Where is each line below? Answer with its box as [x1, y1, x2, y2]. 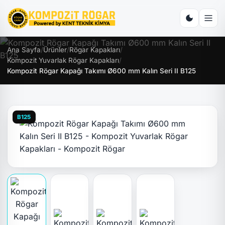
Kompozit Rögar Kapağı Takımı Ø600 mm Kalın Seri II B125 [7, 67, 196, 75]
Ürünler [43, 46, 67, 54]
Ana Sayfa [7, 46, 41, 54]
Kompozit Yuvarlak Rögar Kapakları [7, 56, 120, 64]
